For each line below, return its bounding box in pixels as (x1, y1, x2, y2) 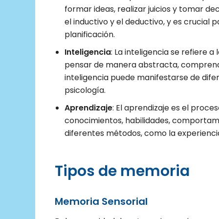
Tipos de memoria (55, 161, 190, 182)
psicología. (65, 85, 106, 96)
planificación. (65, 29, 115, 41)
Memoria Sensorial (55, 195, 148, 209)
